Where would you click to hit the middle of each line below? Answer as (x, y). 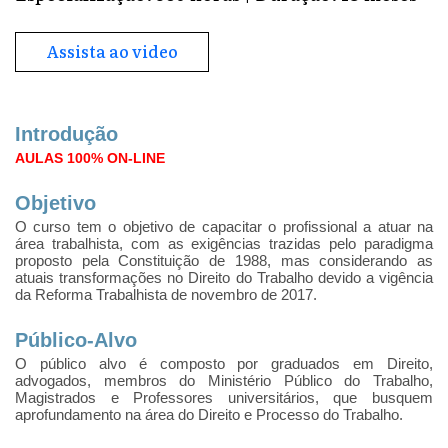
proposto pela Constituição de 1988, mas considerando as (224, 261)
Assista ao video (112, 51)
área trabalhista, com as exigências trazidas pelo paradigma (224, 244)
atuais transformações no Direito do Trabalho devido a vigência (224, 278)
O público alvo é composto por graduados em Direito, (224, 364)
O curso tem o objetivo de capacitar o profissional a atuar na (224, 227)
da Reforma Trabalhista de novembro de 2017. (166, 295)
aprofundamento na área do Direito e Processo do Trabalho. (209, 415)
